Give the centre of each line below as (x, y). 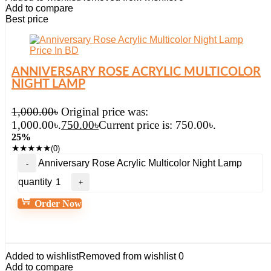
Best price (27, 19)
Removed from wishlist (127, 256)
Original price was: (105, 112)
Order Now (57, 204)
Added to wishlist (42, 256)
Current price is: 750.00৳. (157, 125)
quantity (35, 182)
